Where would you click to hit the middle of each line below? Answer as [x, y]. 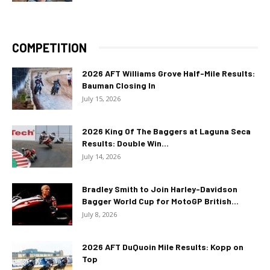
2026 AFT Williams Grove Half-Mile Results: [168, 73]
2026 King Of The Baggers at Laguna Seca [166, 131]
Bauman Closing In [119, 85]
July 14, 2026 [101, 156]
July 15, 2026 [101, 98]
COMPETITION [49, 47]
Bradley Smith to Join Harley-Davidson [160, 189]
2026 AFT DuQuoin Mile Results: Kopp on [163, 246]
